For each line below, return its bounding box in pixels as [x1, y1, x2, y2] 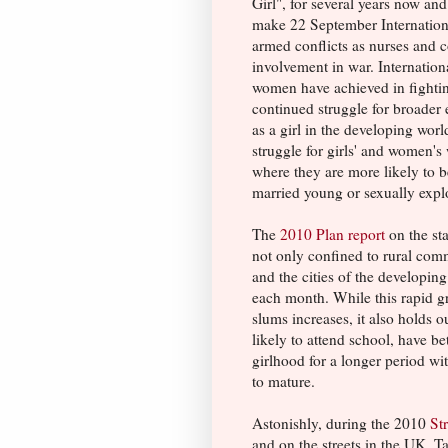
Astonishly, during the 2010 [252, 412, 430, 433]
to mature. [252, 370, 315, 391]
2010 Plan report [280, 223, 385, 244]
